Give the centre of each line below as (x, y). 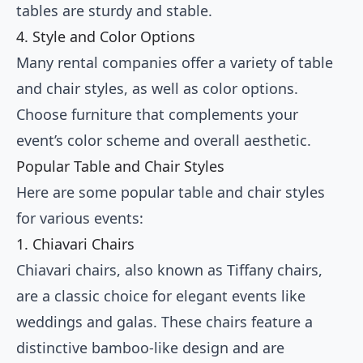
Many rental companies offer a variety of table (175, 63)
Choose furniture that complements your (157, 115)
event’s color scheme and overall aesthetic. (164, 141)
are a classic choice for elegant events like (161, 296)
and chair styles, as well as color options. (157, 89)
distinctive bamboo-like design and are (150, 348)
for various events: (80, 218)
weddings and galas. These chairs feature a (164, 322)
